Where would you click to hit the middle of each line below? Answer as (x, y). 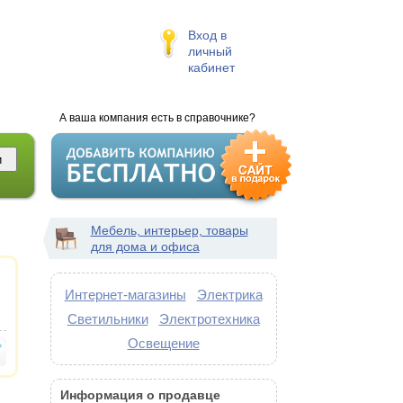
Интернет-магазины (125, 295)
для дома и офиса (145, 246)
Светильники (107, 319)
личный (210, 51)
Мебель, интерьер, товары (169, 230)
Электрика (229, 295)
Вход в (207, 35)
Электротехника (209, 319)
